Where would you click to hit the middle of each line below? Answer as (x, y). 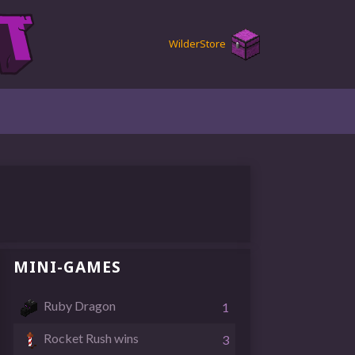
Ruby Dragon (80, 306)
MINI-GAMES (68, 267)
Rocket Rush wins (92, 338)
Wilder (184, 44)
